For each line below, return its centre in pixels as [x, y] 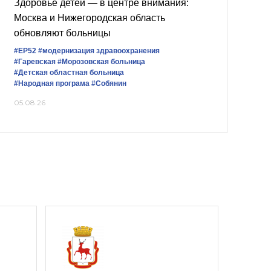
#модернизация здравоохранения [99, 51]
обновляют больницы [62, 33]
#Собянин [109, 83]
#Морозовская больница [101, 62]
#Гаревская [35, 62]
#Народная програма [52, 83]
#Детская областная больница [69, 73]
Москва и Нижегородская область [90, 18]
